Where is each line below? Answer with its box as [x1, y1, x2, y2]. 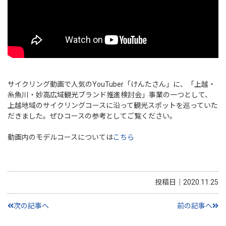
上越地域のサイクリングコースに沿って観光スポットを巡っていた [8, 101, 218, 109]
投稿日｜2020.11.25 [155, 178, 218, 187]
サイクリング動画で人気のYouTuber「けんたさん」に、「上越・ [8, 80, 215, 88]
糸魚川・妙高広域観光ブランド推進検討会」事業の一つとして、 [8, 90, 212, 99]
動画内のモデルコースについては [8, 133, 113, 141]
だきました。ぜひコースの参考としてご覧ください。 [8, 111, 177, 120]
